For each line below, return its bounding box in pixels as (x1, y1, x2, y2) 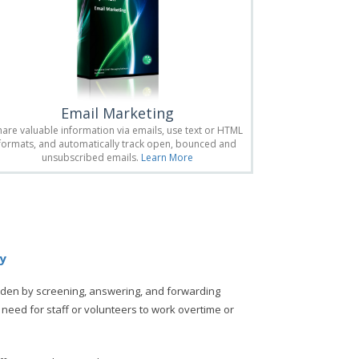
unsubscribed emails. (41, 150, 141, 164)
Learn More (140, 150, 193, 164)
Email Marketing (60, 103, 174, 123)
